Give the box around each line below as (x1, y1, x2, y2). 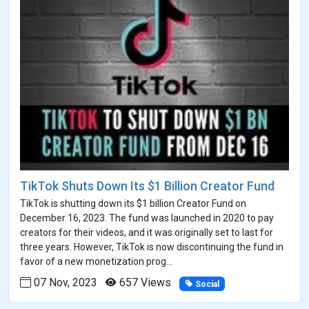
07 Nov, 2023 (31, 276, 97, 290)
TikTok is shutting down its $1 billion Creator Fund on (20, 198, 246, 210)
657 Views (117, 276, 171, 290)
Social (192, 279, 219, 289)
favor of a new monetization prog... (20, 256, 172, 268)
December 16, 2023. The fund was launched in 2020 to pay (20, 212, 274, 224)
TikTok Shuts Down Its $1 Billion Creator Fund (20, 179, 275, 194)
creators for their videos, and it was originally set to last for (20, 227, 273, 239)
